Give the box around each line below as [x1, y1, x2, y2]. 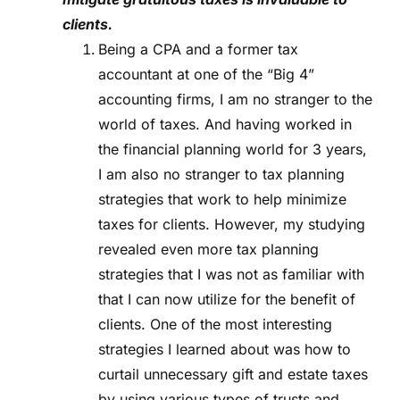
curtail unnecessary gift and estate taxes [98, 365, 368, 384]
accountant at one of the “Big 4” [98, 65, 314, 84]
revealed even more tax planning [98, 240, 319, 259]
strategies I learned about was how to [98, 340, 351, 359]
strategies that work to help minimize [98, 190, 346, 209]
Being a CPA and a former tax [98, 40, 298, 59]
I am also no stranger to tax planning [98, 165, 345, 184]
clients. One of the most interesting [98, 315, 332, 334]
